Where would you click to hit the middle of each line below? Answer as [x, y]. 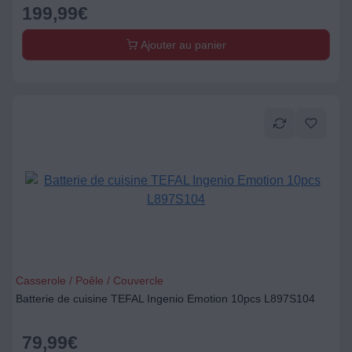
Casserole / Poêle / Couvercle [90, 280]
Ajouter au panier [181, 45]
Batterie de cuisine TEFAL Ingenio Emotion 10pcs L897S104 [165, 299]
